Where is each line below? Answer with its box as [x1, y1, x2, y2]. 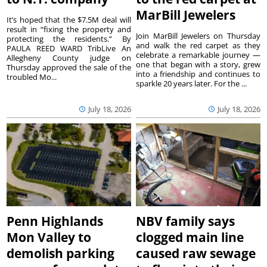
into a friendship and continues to [136, 69, 260, 80]
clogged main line [136, 228, 244, 246]
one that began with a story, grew [136, 59, 260, 70]
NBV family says [136, 212, 235, 229]
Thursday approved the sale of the [7, 62, 131, 73]
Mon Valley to [7, 228, 92, 246]
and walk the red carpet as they [136, 40, 260, 51]
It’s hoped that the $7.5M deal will [7, 14, 131, 26]
